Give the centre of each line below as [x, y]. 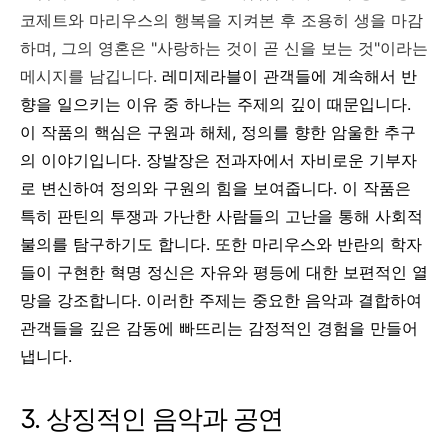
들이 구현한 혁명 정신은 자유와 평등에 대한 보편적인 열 [224, 272]
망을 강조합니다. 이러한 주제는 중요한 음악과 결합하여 [221, 300]
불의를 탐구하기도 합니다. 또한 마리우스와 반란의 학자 [221, 244]
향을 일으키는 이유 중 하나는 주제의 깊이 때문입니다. [215, 104]
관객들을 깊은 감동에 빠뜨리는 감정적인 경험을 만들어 [219, 328]
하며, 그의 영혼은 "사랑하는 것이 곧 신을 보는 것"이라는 [224, 48]
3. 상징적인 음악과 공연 [151, 418]
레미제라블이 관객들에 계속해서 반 [289, 76]
